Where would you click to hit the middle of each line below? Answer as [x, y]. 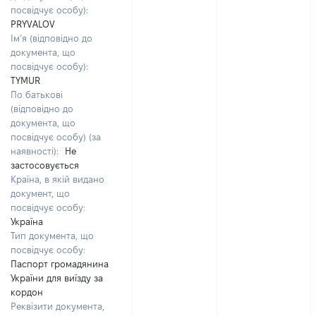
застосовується [45, 165]
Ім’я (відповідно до [51, 38]
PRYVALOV [33, 24]
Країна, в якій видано [57, 179]
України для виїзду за [57, 278]
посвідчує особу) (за [56, 137]
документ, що [40, 193]
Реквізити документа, [57, 306]
